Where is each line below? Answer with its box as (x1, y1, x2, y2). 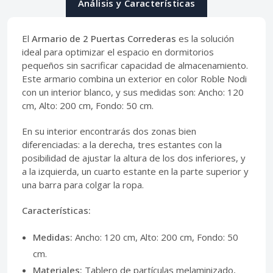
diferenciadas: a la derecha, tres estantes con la (22, 138, 222, 151)
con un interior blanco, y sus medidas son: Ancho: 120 (22, 86, 244, 99)
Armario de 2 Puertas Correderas (32, 32, 176, 45)
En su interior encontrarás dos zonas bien (22, 125, 196, 138)
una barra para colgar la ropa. (22, 179, 144, 191)
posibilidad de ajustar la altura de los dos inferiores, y (22, 152, 246, 165)
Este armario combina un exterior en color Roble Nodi (22, 73, 247, 85)
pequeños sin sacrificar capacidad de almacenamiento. (22, 59, 248, 72)
